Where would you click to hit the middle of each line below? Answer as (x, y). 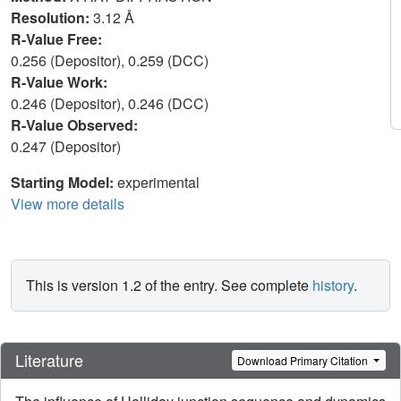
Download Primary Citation (304, 360)
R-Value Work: (61, 82)
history (333, 285)
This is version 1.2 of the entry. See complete (169, 285)
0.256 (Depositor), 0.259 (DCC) (111, 60)
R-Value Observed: (76, 125)
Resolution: (52, 17)
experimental (158, 182)
